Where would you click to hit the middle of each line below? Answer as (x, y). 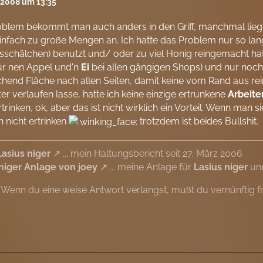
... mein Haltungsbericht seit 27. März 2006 (152, 154)
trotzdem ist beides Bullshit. (198, 122)
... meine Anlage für (151, 167)
